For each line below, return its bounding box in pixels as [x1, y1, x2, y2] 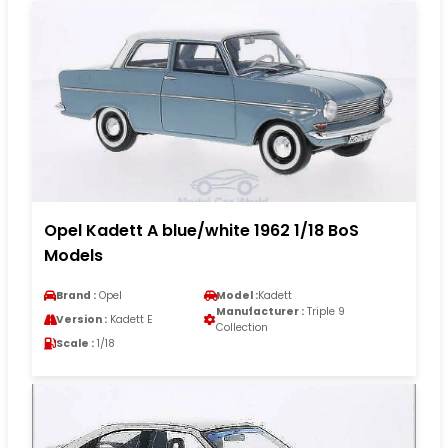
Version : [56, 311, 107, 327]
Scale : [56, 335, 94, 351]
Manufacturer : [216, 303, 304, 319]
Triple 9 [304, 303, 345, 319]
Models [44, 243, 103, 267]
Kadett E [107, 311, 153, 327]
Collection [216, 319, 268, 335]
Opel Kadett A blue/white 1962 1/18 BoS [44, 218, 359, 242]
